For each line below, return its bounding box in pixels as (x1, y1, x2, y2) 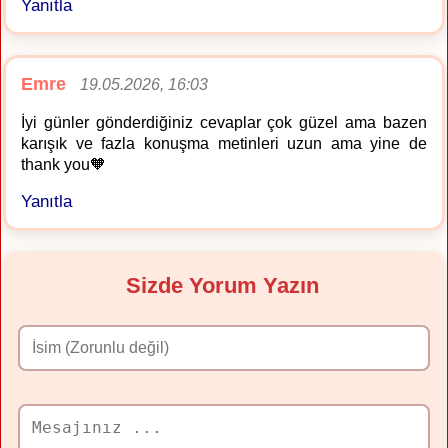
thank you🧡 (21, 155, 106, 173)
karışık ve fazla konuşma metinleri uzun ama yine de (21, 134, 427, 152)
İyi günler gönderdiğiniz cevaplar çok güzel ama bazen (21, 113, 427, 131)
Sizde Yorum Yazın (126, 272, 320, 298)
